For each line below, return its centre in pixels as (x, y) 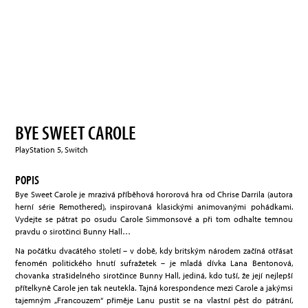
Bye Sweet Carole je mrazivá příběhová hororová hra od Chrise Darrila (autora (154, 195)
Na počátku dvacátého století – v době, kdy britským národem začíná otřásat (154, 251)
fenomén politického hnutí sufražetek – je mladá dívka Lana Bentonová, (154, 263)
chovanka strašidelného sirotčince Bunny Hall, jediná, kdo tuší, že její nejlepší (154, 276)
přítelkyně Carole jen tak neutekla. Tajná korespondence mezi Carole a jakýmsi (154, 288)
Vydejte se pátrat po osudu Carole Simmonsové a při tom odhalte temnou (154, 219)
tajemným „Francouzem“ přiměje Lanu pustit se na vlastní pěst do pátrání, (154, 300)
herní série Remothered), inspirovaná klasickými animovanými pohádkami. (154, 207)
